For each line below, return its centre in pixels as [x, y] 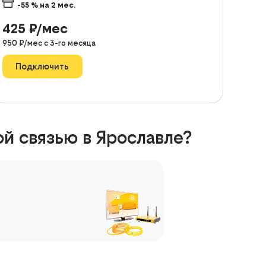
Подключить [42, 66]
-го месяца [75, 43]
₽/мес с [34, 43]
